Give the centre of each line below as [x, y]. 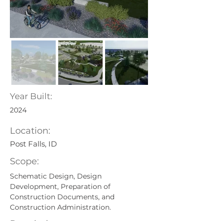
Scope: [24, 161]
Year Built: [31, 96]
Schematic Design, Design [57, 176]
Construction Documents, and [63, 197]
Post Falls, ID [33, 144]
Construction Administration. [60, 207]
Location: [30, 131]
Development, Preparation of [61, 186]
